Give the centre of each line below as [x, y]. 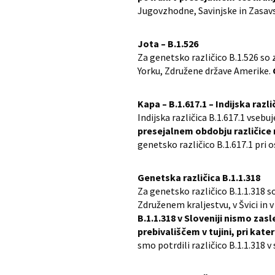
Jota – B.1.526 [168, 44]
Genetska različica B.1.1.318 [199, 178]
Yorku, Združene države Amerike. [205, 71]
